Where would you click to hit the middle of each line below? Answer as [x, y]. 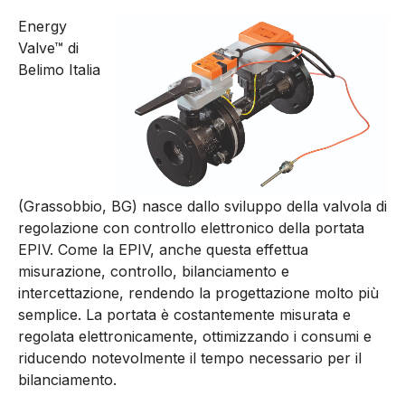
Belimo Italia [59, 70]
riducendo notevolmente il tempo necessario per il [190, 358]
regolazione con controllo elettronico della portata [191, 228]
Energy [42, 27]
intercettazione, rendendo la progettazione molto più [198, 293]
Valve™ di [48, 48]
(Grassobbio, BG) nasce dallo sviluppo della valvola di [202, 207]
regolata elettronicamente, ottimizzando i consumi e [195, 337]
